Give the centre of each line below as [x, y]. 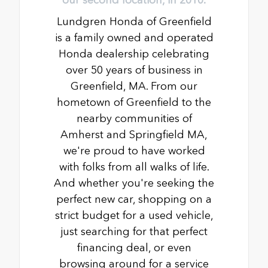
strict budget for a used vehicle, [134, 215]
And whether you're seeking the [134, 183]
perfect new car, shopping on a [134, 199]
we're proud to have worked [134, 150]
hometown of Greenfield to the [134, 102]
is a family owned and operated [134, 37]
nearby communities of [134, 118]
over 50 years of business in [134, 70]
